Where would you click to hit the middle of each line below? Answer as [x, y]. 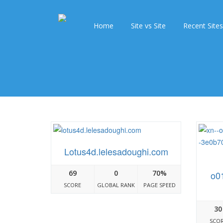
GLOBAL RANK [116, 185]
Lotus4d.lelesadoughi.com [116, 151]
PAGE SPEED [159, 185]
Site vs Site [148, 26]
